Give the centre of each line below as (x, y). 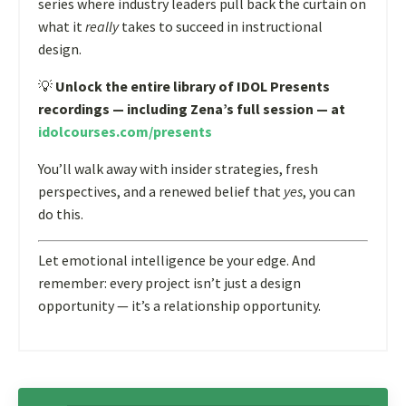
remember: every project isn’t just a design (169, 283)
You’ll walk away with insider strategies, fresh (178, 169)
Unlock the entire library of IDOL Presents (193, 87)
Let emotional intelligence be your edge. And (177, 261)
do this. (61, 214)
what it (62, 27)
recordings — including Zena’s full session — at (192, 109)
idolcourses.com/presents (125, 132)
